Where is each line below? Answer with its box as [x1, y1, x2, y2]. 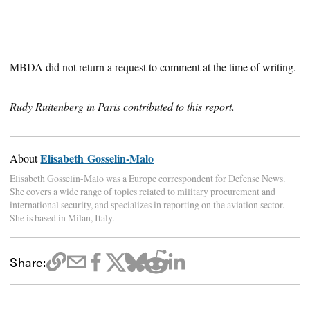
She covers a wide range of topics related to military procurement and [10, 185, 276, 199]
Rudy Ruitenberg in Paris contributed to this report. [10, 99, 235, 114]
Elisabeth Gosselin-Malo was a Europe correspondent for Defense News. [10, 172, 286, 185]
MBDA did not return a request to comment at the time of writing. [10, 60, 297, 75]
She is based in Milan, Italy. [10, 211, 115, 225]
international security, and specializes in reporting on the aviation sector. [10, 198, 285, 212]
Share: [10, 252, 46, 271]
